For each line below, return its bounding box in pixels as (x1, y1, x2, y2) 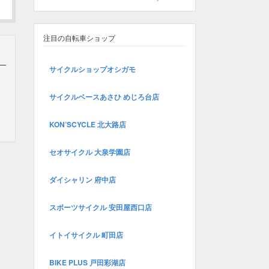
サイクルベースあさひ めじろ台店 (49, 91, 159, 102)
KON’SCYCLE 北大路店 (49, 119, 126, 130)
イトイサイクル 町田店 (49, 229, 123, 240)
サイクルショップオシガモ (49, 64, 136, 74)
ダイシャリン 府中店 (49, 174, 116, 185)
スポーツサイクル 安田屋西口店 (49, 202, 152, 213)
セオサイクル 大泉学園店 (49, 147, 130, 157)
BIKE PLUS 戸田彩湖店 (49, 257, 125, 268)
